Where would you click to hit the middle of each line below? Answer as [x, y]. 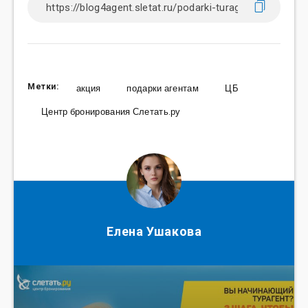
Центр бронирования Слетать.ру [111, 112]
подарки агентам [163, 89]
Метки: [43, 87]
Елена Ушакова [154, 232]
